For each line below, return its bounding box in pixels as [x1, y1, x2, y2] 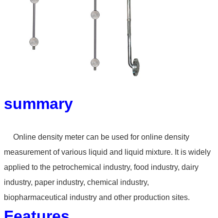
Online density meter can [11, 133, 101, 142]
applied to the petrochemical [4, 163, 103, 172]
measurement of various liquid [4, 148, 109, 157]
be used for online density [101, 133, 189, 142]
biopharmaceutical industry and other [4, 193, 133, 202]
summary [4, 95, 73, 113]
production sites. [133, 193, 190, 202]
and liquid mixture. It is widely [109, 148, 211, 157]
